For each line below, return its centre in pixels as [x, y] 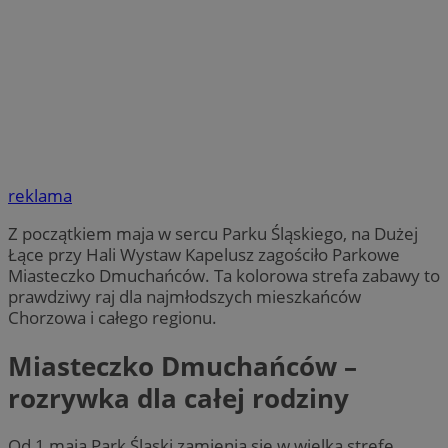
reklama [40, 196]
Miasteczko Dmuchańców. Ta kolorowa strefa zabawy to [224, 276]
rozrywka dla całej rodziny [178, 397]
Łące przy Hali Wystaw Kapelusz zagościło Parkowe [204, 255]
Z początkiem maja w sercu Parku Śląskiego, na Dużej [213, 234]
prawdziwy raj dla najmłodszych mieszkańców [184, 297]
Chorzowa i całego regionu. [112, 318]
